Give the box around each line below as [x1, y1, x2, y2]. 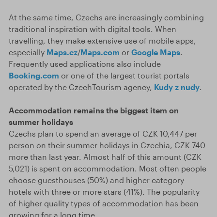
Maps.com [80, 47, 120, 57]
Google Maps [131, 47, 180, 57]
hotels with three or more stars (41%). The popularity [9, 187, 200, 196]
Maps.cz [46, 47, 77, 57]
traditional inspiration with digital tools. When [9, 24, 176, 33]
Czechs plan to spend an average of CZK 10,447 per [9, 129, 197, 138]
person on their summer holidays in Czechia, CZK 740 [9, 140, 205, 150]
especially [9, 47, 46, 57]
